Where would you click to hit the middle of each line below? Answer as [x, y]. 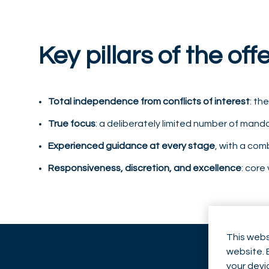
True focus [72, 124]
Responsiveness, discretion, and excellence [145, 168]
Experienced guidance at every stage [131, 146]
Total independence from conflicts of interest [149, 102]
